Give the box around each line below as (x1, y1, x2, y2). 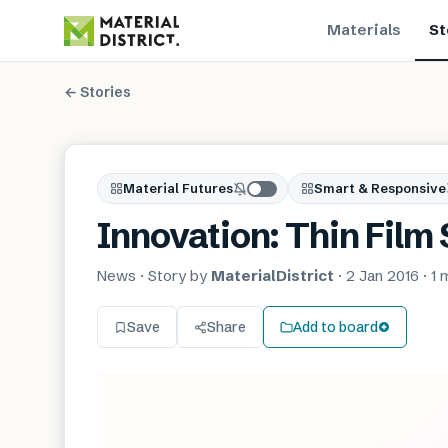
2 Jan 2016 (346, 266, 419, 285)
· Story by (136, 266, 207, 285)
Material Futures (123, 180, 233, 196)
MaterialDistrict (211, 266, 334, 285)
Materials (326, 19, 401, 39)
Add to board (293, 317, 378, 336)
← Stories (64, 83, 131, 101)
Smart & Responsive (314, 180, 446, 196)
